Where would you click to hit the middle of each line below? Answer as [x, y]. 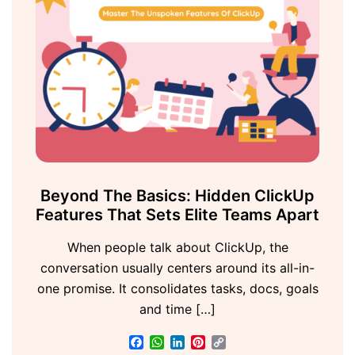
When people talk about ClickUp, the [177, 248]
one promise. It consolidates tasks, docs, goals [177, 289]
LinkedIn [210, 343]
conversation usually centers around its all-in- [177, 268]
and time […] [177, 309]
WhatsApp [195, 343]
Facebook [173, 343]
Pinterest [232, 343]
